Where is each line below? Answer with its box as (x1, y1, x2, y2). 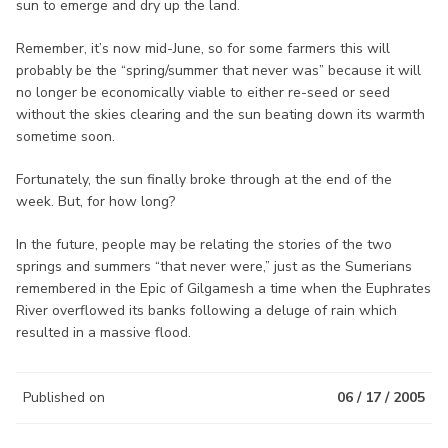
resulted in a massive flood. (16, 322, 191, 342)
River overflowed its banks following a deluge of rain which (16, 300, 397, 320)
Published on (23, 387, 105, 407)
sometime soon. (16, 126, 115, 146)
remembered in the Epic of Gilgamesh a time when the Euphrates (16, 278, 431, 298)
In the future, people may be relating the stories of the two (16, 234, 392, 254)
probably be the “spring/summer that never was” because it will (16, 60, 421, 80)
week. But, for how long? (16, 191, 175, 211)
